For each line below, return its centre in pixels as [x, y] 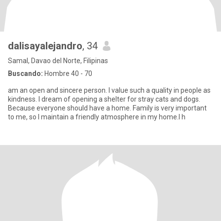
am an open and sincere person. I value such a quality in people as [109, 90]
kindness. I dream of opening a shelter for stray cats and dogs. [104, 99]
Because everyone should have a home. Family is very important [107, 108]
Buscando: [25, 74]
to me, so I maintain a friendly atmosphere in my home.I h [97, 117]
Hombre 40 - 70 [68, 74]
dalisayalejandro [45, 46]
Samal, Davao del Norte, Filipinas [58, 61]
